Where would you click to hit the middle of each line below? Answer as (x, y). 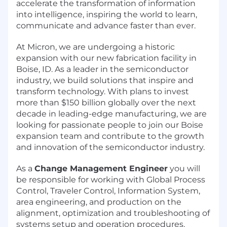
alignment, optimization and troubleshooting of (113, 213)
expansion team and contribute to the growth (110, 136)
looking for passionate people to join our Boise (110, 125)
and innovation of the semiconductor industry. (110, 147)
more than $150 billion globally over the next (106, 102)
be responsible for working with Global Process (111, 179)
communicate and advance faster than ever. (106, 25)
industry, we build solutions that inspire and (105, 80)
